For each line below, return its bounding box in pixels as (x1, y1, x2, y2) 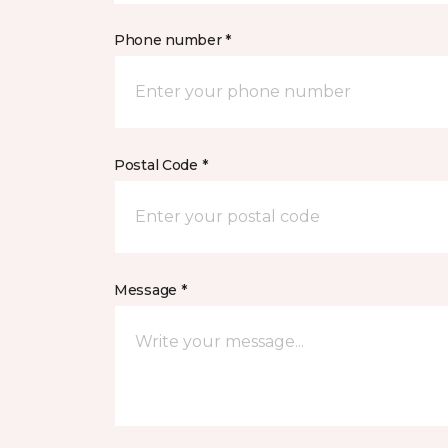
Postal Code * (114, 156, 208, 174)
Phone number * (114, 31, 232, 49)
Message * (114, 281, 187, 299)
